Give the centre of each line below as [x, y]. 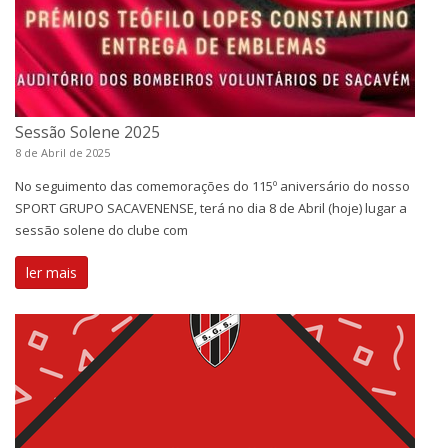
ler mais [51, 272]
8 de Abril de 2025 [62, 152]
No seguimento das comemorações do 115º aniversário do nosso [212, 186]
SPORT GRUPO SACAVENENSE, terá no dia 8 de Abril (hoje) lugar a [211, 208]
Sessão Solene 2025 [87, 132]
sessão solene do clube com [101, 230]
